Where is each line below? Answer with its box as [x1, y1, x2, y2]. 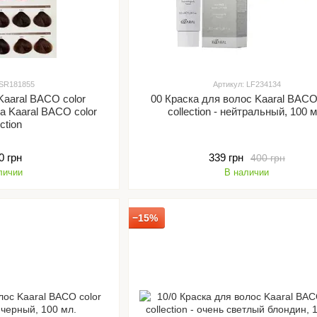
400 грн [250, 151, 285, 163]
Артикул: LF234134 [212, 80, 281, 88]
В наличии [224, 167, 270, 178]
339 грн [208, 151, 243, 163]
